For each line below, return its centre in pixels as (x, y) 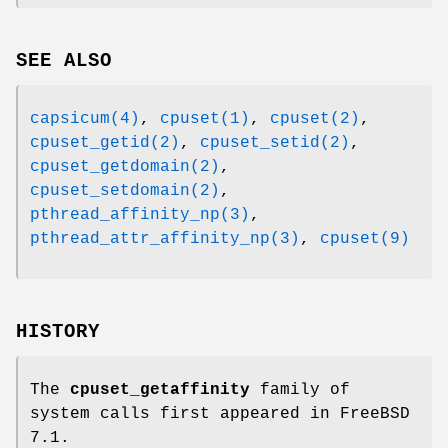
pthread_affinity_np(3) (140, 214)
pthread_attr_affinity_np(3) (165, 238)
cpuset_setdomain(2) (125, 190)
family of (300, 389)
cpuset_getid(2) (105, 142)
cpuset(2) (315, 118)
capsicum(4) (85, 118)
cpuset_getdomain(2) (125, 166)
